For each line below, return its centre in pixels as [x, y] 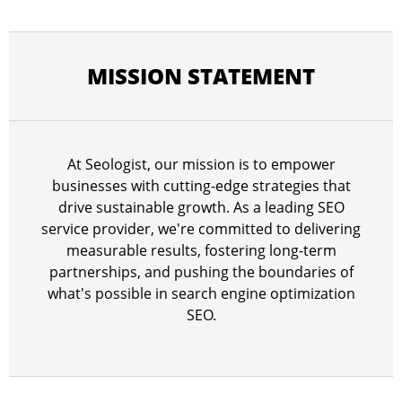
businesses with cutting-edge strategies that [201, 186]
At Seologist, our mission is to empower [201, 164]
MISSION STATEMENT [201, 76]
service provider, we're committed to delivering [201, 229]
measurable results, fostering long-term [201, 250]
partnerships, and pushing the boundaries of [201, 272]
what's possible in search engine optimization [201, 293]
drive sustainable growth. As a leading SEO [201, 207]
